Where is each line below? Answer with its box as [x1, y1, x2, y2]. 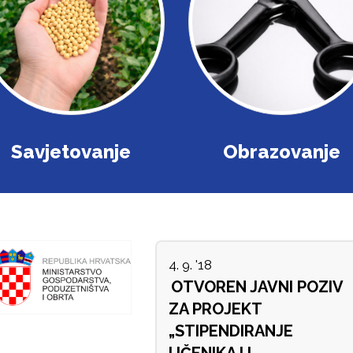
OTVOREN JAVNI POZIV [170, 277, 344, 297]
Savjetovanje [11, 140, 132, 164]
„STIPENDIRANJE [168, 321, 293, 341]
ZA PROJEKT [168, 299, 262, 319]
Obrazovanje [223, 140, 341, 164]
